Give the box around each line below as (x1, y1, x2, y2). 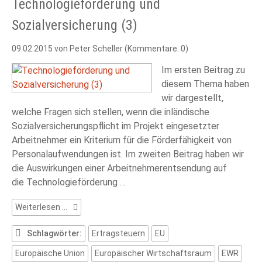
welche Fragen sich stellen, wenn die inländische (12, 106, 209, 118)
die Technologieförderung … (12, 177, 126, 188)
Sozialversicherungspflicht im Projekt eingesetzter (12, 120, 219, 132)
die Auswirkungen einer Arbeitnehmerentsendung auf (12, 163, 227, 174)
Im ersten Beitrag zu (161, 64, 245, 76)
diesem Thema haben (161, 78, 249, 90)
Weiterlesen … (15, 202, 67, 212)
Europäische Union (15, 249, 85, 258)
